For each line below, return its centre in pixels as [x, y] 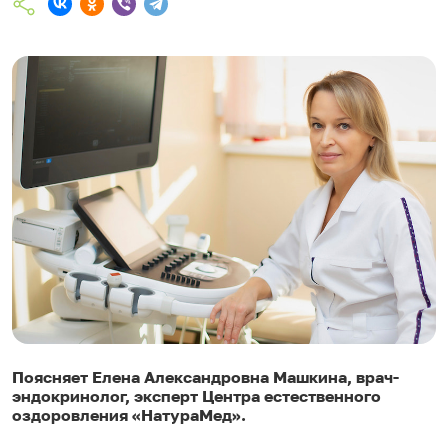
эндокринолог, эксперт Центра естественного [196, 396]
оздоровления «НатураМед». [129, 415]
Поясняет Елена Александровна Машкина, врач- [205, 377]
